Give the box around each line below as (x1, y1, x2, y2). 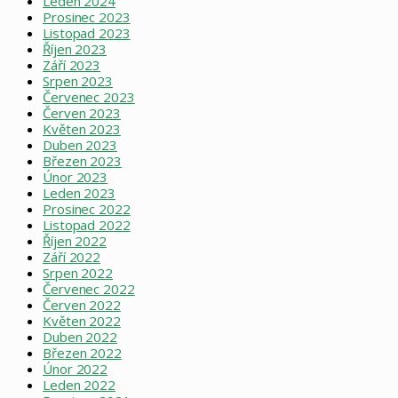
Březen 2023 (43, 151, 122, 170)
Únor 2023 (43, 167, 108, 186)
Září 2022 (43, 247, 101, 266)
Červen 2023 (43, 103, 121, 122)
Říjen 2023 (43, 39, 107, 58)
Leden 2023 (43, 183, 115, 202)
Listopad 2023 (43, 23, 131, 42)
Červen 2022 (43, 295, 121, 314)
